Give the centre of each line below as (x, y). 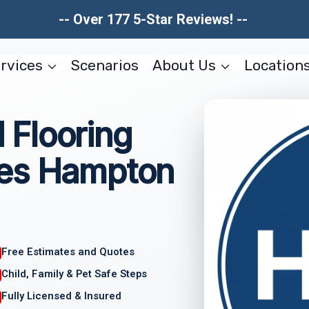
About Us (184, 65)
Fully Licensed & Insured (62, 296)
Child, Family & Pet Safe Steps (74, 273)
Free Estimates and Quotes (68, 252)
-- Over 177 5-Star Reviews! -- (154, 19)
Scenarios (105, 65)
